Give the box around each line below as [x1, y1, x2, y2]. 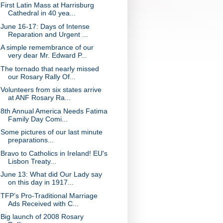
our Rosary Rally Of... [7, 72, 76, 81]
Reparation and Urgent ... [7, 30, 88, 38]
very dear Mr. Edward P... [7, 51, 87, 59]
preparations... [7, 136, 54, 144]
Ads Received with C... [7, 199, 79, 208]
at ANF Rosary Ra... [7, 94, 71, 102]
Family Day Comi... [7, 114, 68, 123]
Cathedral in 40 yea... [7, 9, 76, 17]
